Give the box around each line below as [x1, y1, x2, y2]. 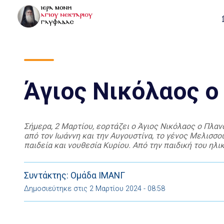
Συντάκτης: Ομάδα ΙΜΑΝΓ [24, 170, 125, 180]
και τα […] [24, 150, 57, 159]
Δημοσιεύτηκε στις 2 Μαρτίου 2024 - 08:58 [24, 184, 165, 193]
